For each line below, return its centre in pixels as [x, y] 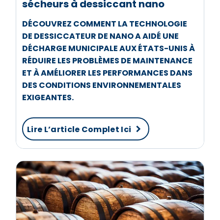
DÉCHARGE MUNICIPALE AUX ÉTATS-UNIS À [109, 48]
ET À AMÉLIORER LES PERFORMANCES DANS [107, 73]
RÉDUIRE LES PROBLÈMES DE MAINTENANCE [107, 60]
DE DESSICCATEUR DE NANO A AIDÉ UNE [100, 36]
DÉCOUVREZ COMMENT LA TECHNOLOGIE [105, 24]
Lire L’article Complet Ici [79, 129]
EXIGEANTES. [48, 97]
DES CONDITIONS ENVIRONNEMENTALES [102, 85]
